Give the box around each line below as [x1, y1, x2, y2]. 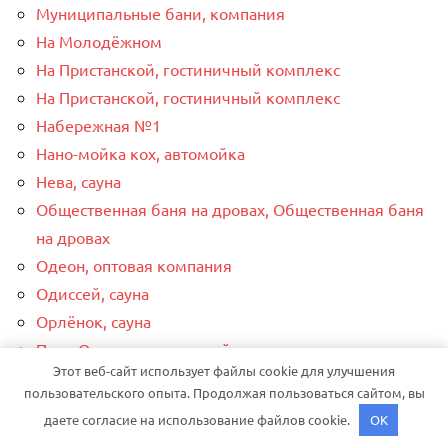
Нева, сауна [36, 170, 121, 191]
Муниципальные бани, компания [36, 2, 285, 23]
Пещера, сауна [36, 366, 143, 387]
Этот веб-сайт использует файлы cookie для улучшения [53, 361, 395, 379]
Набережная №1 [36, 114, 161, 135]
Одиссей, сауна [36, 282, 149, 303]
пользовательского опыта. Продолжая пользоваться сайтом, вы [23, 383, 425, 401]
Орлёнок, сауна [36, 310, 151, 331]
